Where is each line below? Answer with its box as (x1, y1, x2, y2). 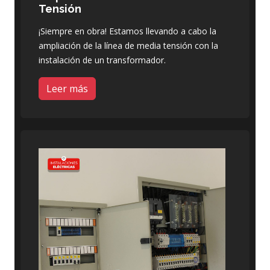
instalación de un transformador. (39, 54, 166, 66)
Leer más (46, 81, 88, 95)
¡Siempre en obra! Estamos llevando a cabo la (39, 25, 216, 37)
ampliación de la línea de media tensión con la (39, 39, 218, 51)
